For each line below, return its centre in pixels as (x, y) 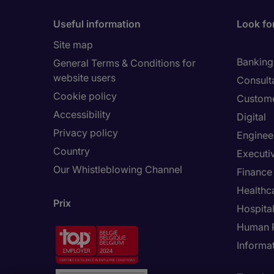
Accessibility (82, 114)
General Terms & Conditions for (124, 63)
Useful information (97, 24)
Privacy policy (86, 133)
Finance (254, 172)
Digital (251, 117)
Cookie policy (85, 96)
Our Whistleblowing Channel (118, 169)
